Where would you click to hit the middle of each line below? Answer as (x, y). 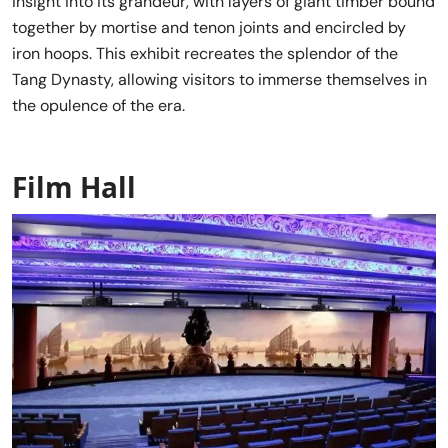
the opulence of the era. (98, 106)
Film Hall (74, 187)
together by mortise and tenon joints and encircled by (209, 28)
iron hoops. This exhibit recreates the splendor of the (205, 54)
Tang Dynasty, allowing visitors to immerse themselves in (219, 80)
